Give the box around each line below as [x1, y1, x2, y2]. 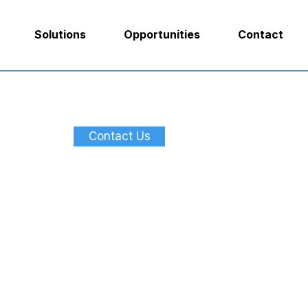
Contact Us [88, 129, 151, 143]
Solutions [34, 27, 86, 41]
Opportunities [124, 27, 200, 41]
